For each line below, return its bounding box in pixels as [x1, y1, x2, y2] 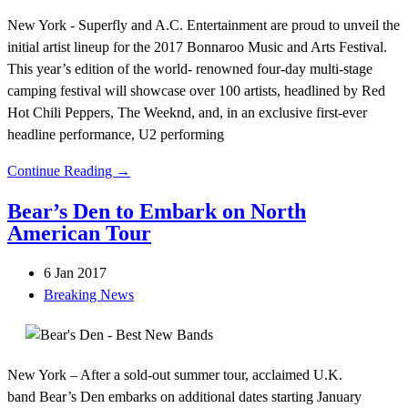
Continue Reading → [7, 163, 130, 179]
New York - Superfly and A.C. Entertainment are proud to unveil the [7, 17, 400, 34]
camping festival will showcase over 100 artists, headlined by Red [7, 83, 385, 99]
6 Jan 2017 [44, 265, 107, 281]
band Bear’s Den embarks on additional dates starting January [7, 389, 362, 405]
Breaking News [44, 287, 134, 303]
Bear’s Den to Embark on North [7, 199, 306, 224]
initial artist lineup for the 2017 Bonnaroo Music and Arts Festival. [7, 39, 387, 56]
